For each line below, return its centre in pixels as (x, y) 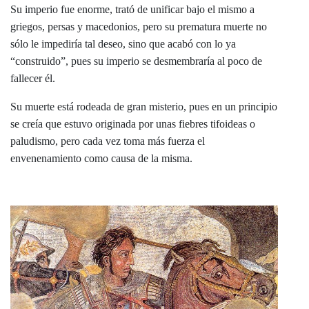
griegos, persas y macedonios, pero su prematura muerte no (139, 26)
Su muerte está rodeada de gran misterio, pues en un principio (144, 106)
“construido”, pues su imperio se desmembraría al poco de (136, 61)
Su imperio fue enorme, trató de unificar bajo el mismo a (132, 9)
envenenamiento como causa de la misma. (101, 158)
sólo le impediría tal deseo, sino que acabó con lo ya (123, 43)
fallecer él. (33, 78)
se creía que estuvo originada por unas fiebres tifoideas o (133, 123)
